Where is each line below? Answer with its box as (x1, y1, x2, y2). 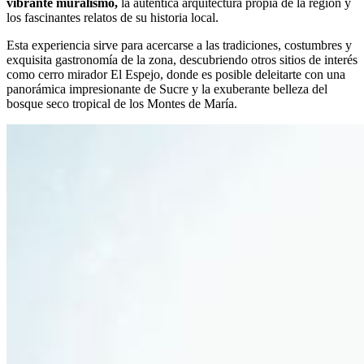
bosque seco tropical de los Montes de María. (6, 96, 237, 110)
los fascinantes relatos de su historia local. (6, 10, 219, 24)
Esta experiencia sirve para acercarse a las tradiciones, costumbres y (6, 37, 352, 52)
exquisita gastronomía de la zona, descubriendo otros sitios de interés (6, 52, 357, 67)
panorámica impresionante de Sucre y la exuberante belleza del (6, 81, 327, 96)
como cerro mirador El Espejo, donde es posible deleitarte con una (6, 67, 345, 81)
